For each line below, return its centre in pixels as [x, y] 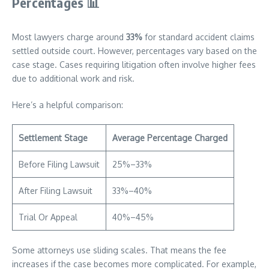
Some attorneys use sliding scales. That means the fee [119, 250]
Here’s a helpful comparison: [68, 105]
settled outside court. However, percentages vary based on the [134, 51]
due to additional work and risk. [73, 78]
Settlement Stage [53, 138]
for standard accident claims [198, 37]
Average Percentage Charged [170, 138]
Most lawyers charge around [69, 37]
